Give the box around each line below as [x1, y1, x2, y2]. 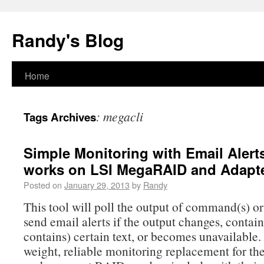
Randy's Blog [12, 27, 124, 52]
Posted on [24, 179, 64, 191]
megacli [103, 108, 143, 125]
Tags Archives [24, 109, 96, 125]
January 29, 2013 [64, 179, 130, 191]
